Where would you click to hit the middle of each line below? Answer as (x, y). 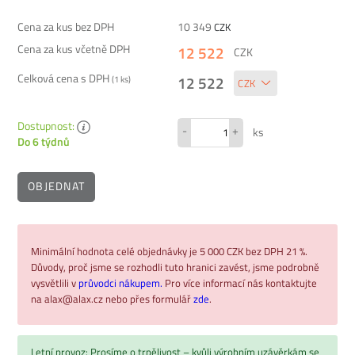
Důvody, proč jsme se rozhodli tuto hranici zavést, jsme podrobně (175, 267)
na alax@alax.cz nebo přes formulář (112, 298)
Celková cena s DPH (65, 78)
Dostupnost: (47, 126)
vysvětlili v (55, 282)
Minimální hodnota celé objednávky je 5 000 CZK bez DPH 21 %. (169, 251)
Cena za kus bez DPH (66, 27)
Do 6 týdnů (44, 142)
